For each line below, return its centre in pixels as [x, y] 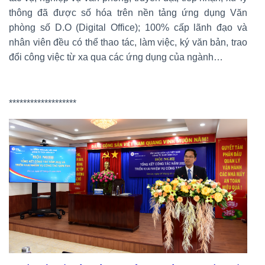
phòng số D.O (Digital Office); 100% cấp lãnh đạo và [128, 28]
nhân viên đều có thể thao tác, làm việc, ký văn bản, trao [128, 43]
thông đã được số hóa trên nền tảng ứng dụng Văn [128, 13]
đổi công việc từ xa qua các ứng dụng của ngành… [116, 57]
